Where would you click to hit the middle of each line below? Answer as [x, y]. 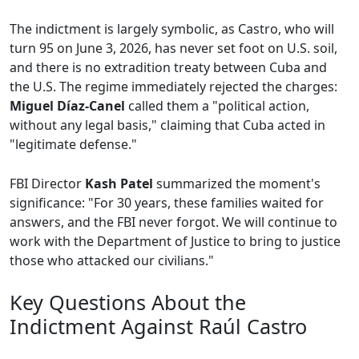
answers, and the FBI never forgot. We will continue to [173, 222]
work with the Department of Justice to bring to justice [175, 242]
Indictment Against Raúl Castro [158, 327]
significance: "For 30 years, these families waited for [167, 203]
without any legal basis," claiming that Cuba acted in [167, 125]
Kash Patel [119, 184]
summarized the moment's [237, 184]
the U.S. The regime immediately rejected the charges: [173, 87]
